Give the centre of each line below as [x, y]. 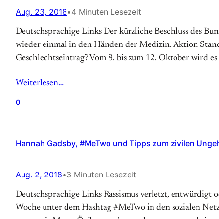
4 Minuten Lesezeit [106, 12]
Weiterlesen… [40, 83]
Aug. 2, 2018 [39, 175]
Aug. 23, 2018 [41, 12]
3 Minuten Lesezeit [101, 175]
